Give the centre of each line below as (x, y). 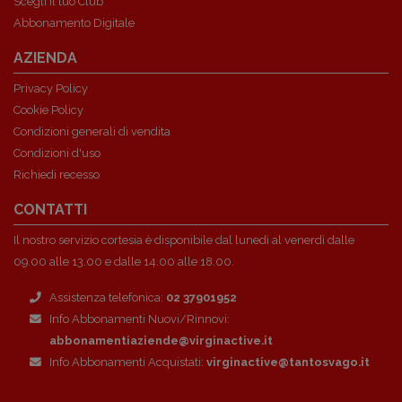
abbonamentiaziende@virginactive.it (161, 341)
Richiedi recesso (57, 175)
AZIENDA (45, 58)
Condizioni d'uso (57, 153)
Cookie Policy (48, 110)
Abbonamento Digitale (74, 23)
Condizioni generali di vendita (92, 131)
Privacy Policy (51, 88)
